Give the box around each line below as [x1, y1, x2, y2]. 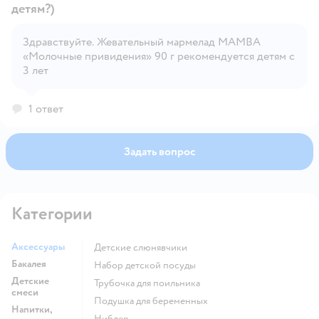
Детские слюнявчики [101, 241, 187, 253]
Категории [11, 202, 93, 225]
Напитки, [11, 303, 53, 315]
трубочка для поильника [98, 276, 200, 289]
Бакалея [11, 257, 46, 270]
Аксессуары [11, 240, 65, 253]
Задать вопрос [123, 144, 196, 159]
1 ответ [28, 101, 63, 116]
